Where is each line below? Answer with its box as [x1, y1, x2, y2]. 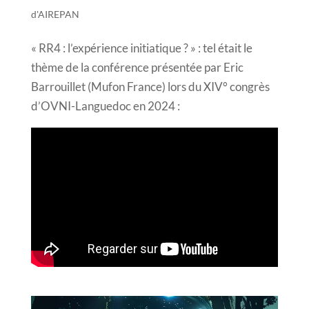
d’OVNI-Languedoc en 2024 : [30, 98, 180, 113]
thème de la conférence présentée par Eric [30, 59, 243, 74]
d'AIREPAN [30, 8, 79, 20]
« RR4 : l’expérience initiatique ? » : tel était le [30, 40, 252, 55]
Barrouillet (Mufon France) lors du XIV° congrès [30, 79, 270, 94]
